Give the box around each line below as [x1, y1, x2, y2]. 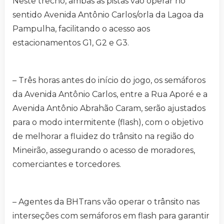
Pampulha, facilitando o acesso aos [12, 23, 150, 33]
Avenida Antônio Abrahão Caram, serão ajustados [12, 103, 205, 113]
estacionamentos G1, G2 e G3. [12, 37, 129, 47]
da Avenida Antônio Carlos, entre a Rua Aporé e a [12, 89, 207, 99]
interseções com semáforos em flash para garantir [12, 210, 209, 220]
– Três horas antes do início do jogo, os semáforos [12, 75, 205, 85]
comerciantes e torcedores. [12, 159, 121, 169]
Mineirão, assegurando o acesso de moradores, [12, 145, 195, 155]
